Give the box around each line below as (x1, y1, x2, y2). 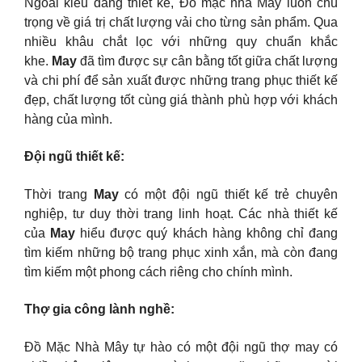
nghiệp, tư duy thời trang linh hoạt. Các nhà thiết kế (24, 206, 338, 221)
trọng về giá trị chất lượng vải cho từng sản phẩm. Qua (24, 15, 338, 29)
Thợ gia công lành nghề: (24, 302, 175, 317)
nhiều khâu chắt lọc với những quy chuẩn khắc (24, 34, 338, 48)
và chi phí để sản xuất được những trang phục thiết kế (24, 73, 338, 87)
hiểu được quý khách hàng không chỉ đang (75, 225, 339, 240)
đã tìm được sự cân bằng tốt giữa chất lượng (77, 53, 338, 68)
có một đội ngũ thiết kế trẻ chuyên (118, 187, 339, 201)
